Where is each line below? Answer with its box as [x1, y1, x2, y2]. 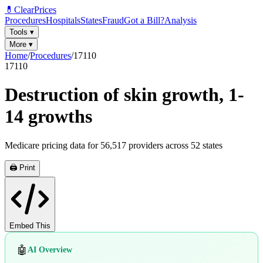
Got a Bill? [124, 15, 164, 25]
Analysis [164, 15, 197, 25]
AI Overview [28, 245, 72, 255]
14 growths [5, 106, 92, 127]
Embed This [9, 221, 50, 230]
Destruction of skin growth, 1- [5, 84, 244, 106]
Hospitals [46, 15, 80, 25]
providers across [126, 140, 191, 150]
